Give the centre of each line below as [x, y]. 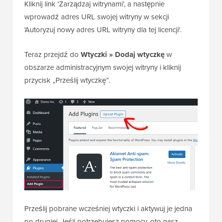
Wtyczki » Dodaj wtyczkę [123, 54]
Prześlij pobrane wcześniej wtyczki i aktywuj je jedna [108, 209]
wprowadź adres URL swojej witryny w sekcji [97, 16]
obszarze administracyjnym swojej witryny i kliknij [103, 67]
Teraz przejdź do [53, 54]
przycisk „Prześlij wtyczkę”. [67, 80]
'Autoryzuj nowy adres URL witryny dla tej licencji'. [103, 29]
